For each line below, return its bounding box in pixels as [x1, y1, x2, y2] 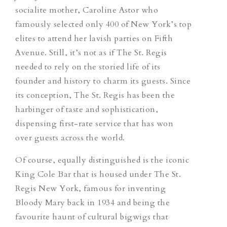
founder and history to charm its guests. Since [15, 75, 191, 87]
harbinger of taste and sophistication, [15, 103, 158, 115]
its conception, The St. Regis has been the [15, 89, 175, 101]
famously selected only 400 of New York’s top [15, 18, 192, 30]
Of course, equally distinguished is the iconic [15, 154, 189, 166]
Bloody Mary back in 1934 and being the [15, 197, 170, 208]
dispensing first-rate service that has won [15, 118, 173, 129]
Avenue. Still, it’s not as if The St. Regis [15, 47, 167, 58]
